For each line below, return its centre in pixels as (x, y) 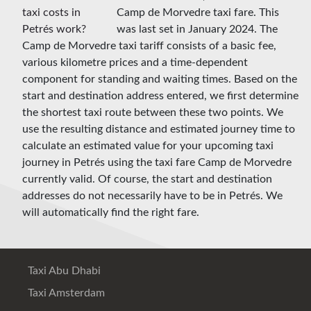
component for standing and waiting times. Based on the (160, 79)
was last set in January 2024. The (197, 30)
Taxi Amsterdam (65, 293)
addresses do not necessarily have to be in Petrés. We (152, 196)
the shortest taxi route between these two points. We (153, 113)
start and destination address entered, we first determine (160, 96)
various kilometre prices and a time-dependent (135, 63)
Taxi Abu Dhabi (63, 271)
